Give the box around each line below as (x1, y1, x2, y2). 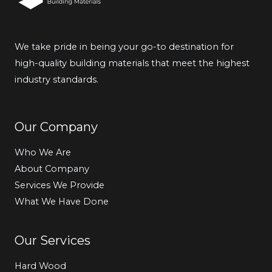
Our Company (15, 120, 98, 135)
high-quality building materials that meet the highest (15, 57, 250, 69)
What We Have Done (15, 196, 109, 208)
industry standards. (15, 73, 98, 85)
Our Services (15, 233, 90, 248)
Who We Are (15, 147, 71, 158)
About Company (15, 163, 89, 175)
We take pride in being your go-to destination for (15, 41, 234, 52)
